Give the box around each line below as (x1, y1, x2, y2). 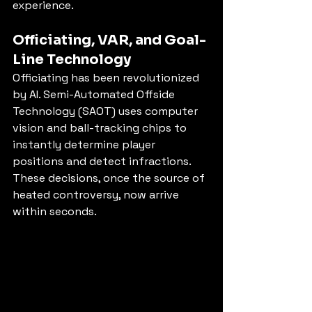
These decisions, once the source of (13, 171, 208, 186)
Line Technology (13, 51, 131, 69)
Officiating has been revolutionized (13, 70, 202, 86)
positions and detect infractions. (13, 154, 194, 169)
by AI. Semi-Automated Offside (13, 87, 178, 102)
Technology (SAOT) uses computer (13, 104, 201, 119)
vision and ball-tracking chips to (13, 120, 189, 136)
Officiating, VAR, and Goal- (13, 31, 206, 49)
